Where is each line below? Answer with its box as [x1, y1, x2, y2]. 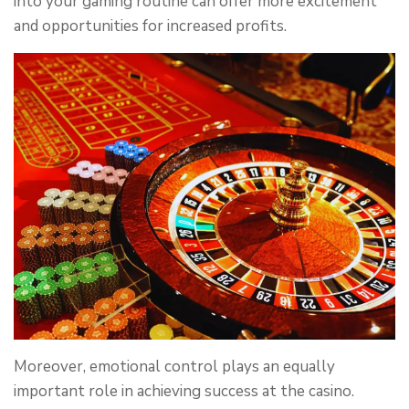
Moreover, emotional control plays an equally [14, 355, 335, 377]
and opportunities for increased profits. [14, 16, 287, 37]
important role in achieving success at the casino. [14, 380, 354, 402]
